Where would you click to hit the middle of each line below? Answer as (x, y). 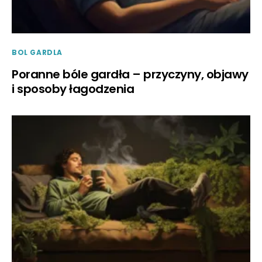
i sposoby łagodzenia (73, 89)
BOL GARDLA (37, 53)
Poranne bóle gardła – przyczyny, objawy (130, 75)
